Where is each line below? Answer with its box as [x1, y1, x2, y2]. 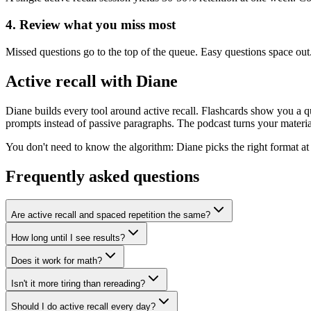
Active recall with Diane [6, 72, 178, 90]
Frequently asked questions [6, 167, 199, 185]
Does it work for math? [11, 255, 102, 267]
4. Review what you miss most [6, 17, 176, 33]
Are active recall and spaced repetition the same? [11, 210, 210, 221]
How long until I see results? [11, 233, 125, 244]
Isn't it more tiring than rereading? [11, 278, 145, 289]
